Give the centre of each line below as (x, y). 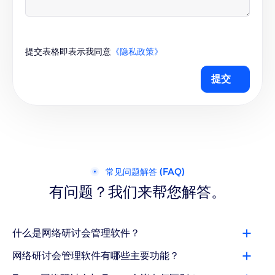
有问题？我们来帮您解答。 (137, 192)
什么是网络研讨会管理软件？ (76, 233)
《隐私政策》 (137, 52)
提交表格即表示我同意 (68, 52)
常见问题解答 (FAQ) (145, 171)
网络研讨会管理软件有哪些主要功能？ (96, 256)
